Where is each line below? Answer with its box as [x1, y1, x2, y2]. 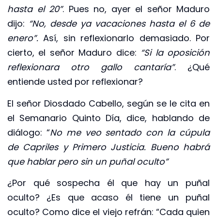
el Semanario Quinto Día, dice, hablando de [7, 111, 210, 124]
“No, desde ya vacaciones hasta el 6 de [29, 17, 210, 30]
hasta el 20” [7, 3, 62, 15]
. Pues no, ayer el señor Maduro [62, 3, 210, 15]
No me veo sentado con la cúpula [49, 126, 210, 139]
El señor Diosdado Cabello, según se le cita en [7, 97, 210, 109]
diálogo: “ [7, 126, 50, 139]
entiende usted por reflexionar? [7, 76, 143, 88]
